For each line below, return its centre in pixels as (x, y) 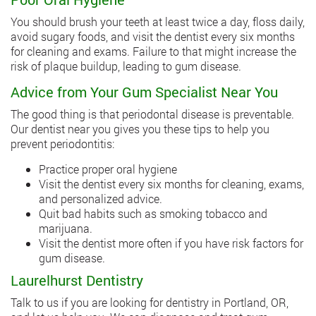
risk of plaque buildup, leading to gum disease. (126, 66)
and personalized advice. (101, 199)
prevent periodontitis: (62, 144)
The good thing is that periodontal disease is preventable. (152, 114)
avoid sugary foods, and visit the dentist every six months (153, 37)
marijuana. (66, 229)
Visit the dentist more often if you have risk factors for (171, 243)
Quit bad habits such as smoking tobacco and (153, 214)
